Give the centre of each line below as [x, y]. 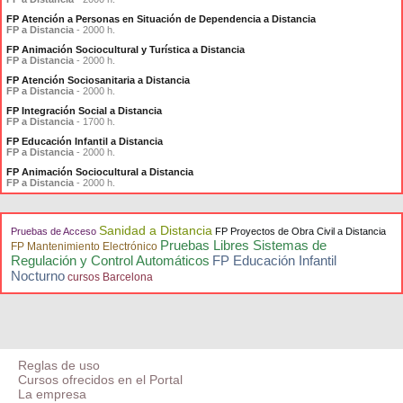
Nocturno [38, 276]
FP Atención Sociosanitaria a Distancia [98, 80]
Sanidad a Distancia [156, 230]
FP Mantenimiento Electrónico [84, 246]
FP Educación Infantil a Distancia [85, 141]
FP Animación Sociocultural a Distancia [100, 172]
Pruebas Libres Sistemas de [243, 245]
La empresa [52, 394]
